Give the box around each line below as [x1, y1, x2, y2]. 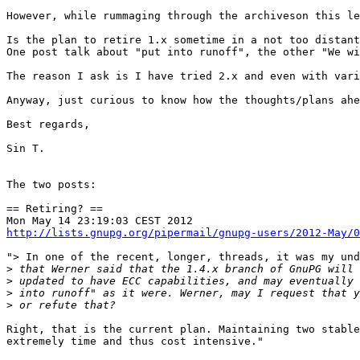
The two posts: [6, 178, 96, 191]
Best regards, [6, 118, 90, 131]
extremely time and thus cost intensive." [6, 335, 264, 348]
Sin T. [6, 142, 45, 155]
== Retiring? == [6, 202, 103, 215]
